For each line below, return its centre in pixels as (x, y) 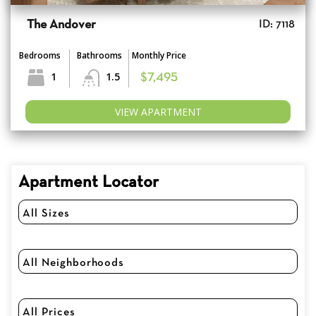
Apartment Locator (89, 183)
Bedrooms (40, 56)
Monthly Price (159, 56)
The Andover (61, 25)
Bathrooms (99, 56)
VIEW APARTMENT (158, 112)
